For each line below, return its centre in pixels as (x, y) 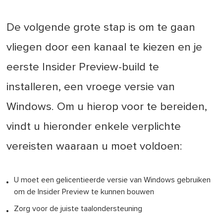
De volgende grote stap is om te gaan (101, 28)
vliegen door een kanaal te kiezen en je (105, 48)
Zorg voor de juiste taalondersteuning (78, 209)
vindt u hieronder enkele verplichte (94, 127)
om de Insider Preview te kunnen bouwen (84, 192)
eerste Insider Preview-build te (83, 67)
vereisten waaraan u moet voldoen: (94, 147)
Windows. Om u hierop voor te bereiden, (107, 107)
